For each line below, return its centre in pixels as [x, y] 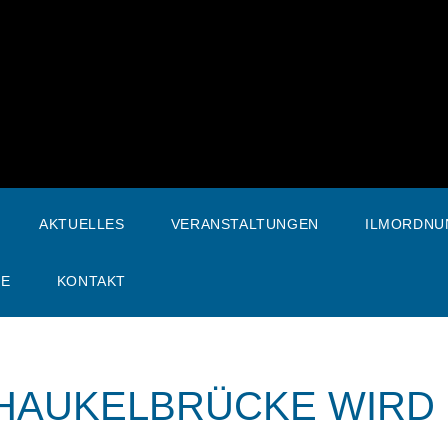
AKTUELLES [82, 223]
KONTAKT [91, 280]
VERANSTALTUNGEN [244, 223]
